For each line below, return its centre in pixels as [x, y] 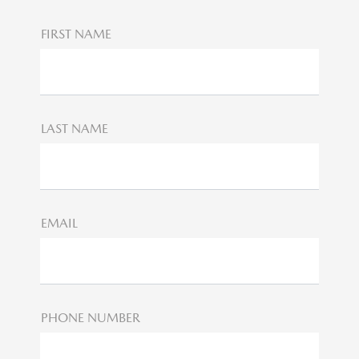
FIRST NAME [76, 34]
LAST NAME [74, 128]
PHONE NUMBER [90, 317]
